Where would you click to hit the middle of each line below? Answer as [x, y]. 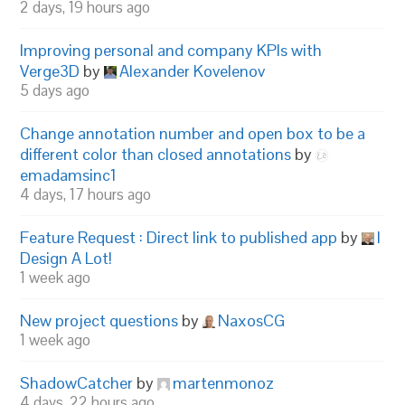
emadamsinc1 [69, 174]
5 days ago [55, 90]
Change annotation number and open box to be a [193, 133]
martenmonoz [224, 382]
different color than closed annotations [156, 154]
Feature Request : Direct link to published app [179, 237]
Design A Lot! [66, 258]
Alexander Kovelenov [193, 71]
